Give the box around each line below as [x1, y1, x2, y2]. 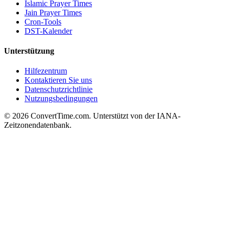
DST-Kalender [25, 26, 72, 35]
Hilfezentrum [25, 66, 67, 76]
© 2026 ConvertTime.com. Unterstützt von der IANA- [4, 111, 180, 121]
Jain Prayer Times [25, 8, 82, 17]
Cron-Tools [25, 17, 61, 26]
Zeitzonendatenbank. [4, 121, 72, 130]
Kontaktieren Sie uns [25, 76, 92, 85]
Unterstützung [4, 46, 54, 55]
